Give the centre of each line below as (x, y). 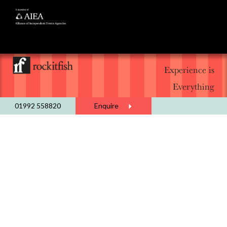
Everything (194, 86)
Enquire (107, 105)
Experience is (189, 69)
